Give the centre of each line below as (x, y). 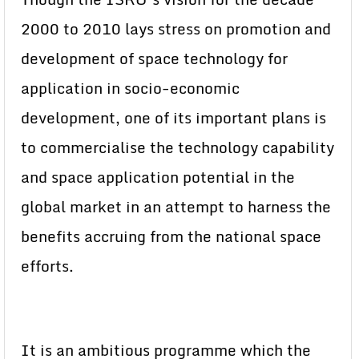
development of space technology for (154, 58)
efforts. (47, 266)
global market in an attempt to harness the (176, 206)
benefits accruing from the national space (171, 236)
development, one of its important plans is (173, 117)
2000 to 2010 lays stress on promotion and (176, 28)
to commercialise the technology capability (177, 147)
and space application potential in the (158, 177)
